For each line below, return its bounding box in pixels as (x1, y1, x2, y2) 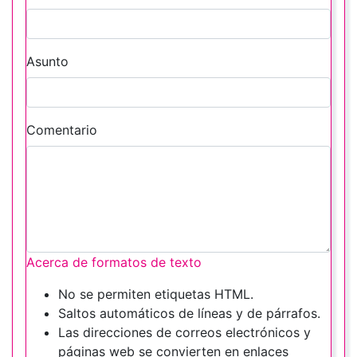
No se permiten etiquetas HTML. (58, 286, 253, 303)
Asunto (26, 53, 69, 70)
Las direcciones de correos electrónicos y (58, 324, 311, 341)
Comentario (26, 122, 97, 139)
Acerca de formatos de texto (26, 254, 202, 271)
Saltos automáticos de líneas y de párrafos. (58, 305, 320, 322)
